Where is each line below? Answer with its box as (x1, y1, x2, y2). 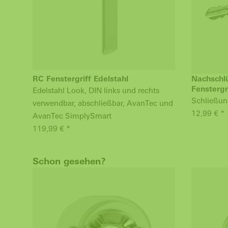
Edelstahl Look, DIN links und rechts (33, 86, 159, 95)
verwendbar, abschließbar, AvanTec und (33, 99, 173, 107)
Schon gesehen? (33, 156, 106, 166)
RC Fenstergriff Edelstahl (33, 74, 128, 83)
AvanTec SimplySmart (33, 111, 111, 120)
